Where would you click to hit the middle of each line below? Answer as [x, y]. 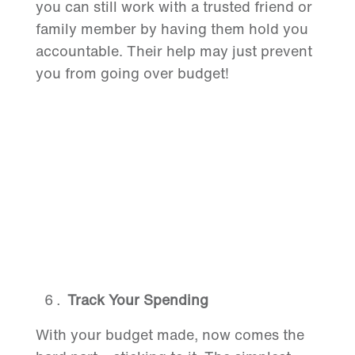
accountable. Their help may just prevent [174, 51]
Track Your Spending [137, 300]
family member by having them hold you [172, 29]
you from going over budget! [132, 73]
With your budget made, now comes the [170, 335]
